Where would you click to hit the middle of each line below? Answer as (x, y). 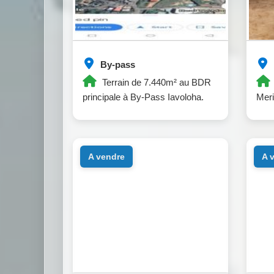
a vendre (109, 156)
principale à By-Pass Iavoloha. (143, 97)
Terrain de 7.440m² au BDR (155, 83)
